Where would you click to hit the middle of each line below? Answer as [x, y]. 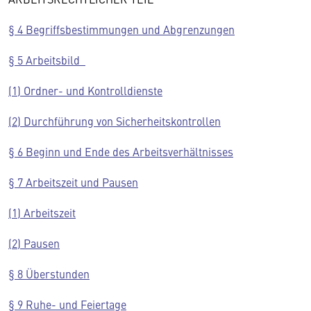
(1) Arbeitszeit [42, 212]
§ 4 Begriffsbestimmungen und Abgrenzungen [121, 29]
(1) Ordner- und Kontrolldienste [85, 90]
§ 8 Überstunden [49, 274]
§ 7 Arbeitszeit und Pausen [73, 182]
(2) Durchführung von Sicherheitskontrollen [115, 121]
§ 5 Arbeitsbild [47, 60]
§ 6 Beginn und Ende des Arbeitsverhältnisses [121, 151]
